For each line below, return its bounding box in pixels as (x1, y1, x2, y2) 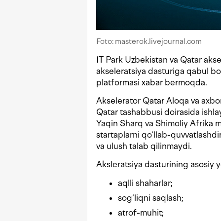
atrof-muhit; (118, 208, 164, 218)
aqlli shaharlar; (118, 178, 173, 188)
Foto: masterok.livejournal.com (96, 37, 202, 46)
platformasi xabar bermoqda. (96, 77, 207, 88)
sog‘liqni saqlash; (118, 193, 184, 203)
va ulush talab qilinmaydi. (96, 141, 192, 151)
